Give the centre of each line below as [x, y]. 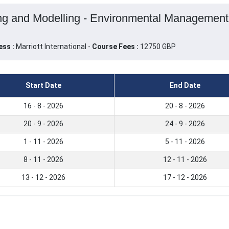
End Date [185, 86]
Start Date [43, 86]
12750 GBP [157, 47]
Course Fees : [115, 47]
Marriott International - [54, 47]
